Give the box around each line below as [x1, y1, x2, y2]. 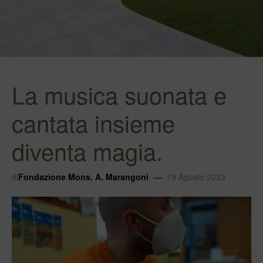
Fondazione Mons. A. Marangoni [18, 171, 149, 183]
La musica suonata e [12, 77, 227, 111]
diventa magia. [12, 134, 163, 167]
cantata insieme [12, 106, 175, 139]
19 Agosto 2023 [167, 171, 225, 183]
